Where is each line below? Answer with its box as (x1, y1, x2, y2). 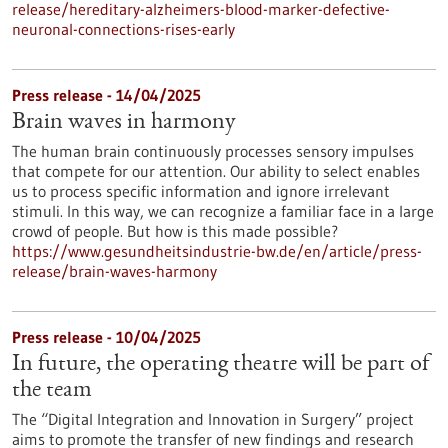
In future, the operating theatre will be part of (12, 353, 429, 377)
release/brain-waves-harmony (12, 261, 217, 281)
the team (12, 379, 92, 403)
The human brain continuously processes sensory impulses (12, 141, 414, 161)
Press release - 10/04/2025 (12, 327, 201, 347)
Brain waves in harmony (12, 111, 236, 135)
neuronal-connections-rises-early (12, 19, 235, 39)
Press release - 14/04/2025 (12, 85, 201, 105)
